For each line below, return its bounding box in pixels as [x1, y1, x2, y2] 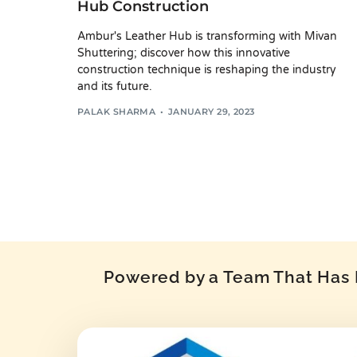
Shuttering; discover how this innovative [77, 45, 290, 60]
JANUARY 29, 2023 [167, 106, 255, 118]
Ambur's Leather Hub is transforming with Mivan [77, 29, 337, 43]
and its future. [77, 79, 152, 93]
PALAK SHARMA [77, 106, 156, 118]
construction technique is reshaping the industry [77, 62, 336, 76]
